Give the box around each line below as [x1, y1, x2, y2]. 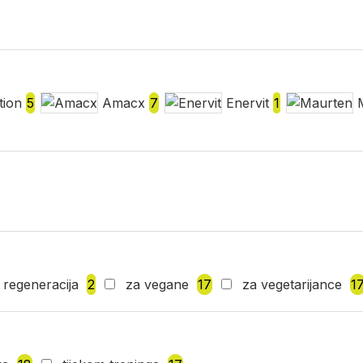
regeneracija [3, 276, 79, 293]
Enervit [226, 95, 269, 111]
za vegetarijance [242, 276, 342, 293]
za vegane [126, 276, 189, 293]
